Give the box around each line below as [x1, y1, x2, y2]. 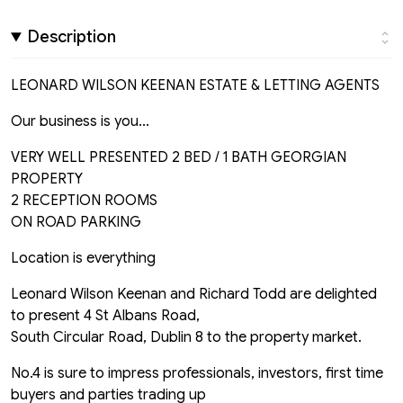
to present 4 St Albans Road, [11, 307, 200, 326]
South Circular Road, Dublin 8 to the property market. [11, 328, 362, 347]
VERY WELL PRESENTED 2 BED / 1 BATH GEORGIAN [11, 148, 346, 167]
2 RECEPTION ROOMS [11, 192, 157, 210]
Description [28, 27, 117, 48]
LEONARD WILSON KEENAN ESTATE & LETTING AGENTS [11, 76, 380, 95]
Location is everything [11, 249, 156, 268]
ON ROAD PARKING [11, 213, 141, 232]
